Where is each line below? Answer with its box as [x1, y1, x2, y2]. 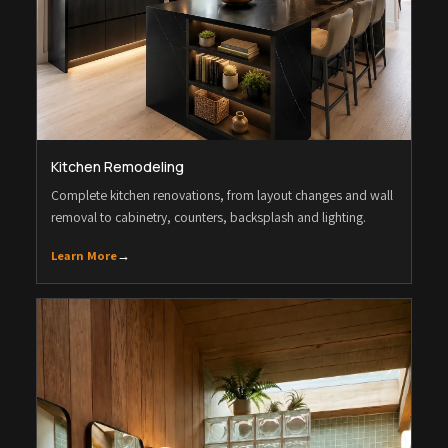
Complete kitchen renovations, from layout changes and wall [51, 185, 393, 204]
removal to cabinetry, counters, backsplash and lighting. [51, 207, 366, 226]
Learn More [51, 246, 117, 264]
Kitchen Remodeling [51, 156, 184, 176]
